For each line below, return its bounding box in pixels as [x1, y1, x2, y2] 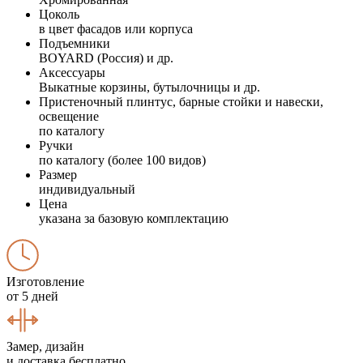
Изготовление [6, 274, 84, 288]
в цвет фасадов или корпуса [39, 21, 193, 36]
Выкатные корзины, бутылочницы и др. [39, 79, 260, 94]
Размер [39, 167, 77, 181]
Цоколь [39, 6, 79, 21]
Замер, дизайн [6, 339, 84, 353]
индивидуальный [39, 181, 135, 196]
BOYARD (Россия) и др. [39, 50, 173, 65]
